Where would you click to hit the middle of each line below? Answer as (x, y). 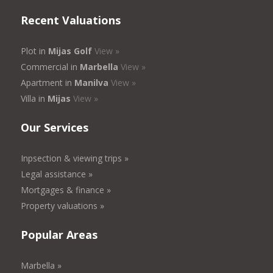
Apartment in (48, 83)
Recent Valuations (71, 20)
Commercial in (51, 67)
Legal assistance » (57, 174)
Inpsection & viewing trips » (75, 158)
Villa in (34, 99)
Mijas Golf (70, 51)
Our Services (55, 128)
